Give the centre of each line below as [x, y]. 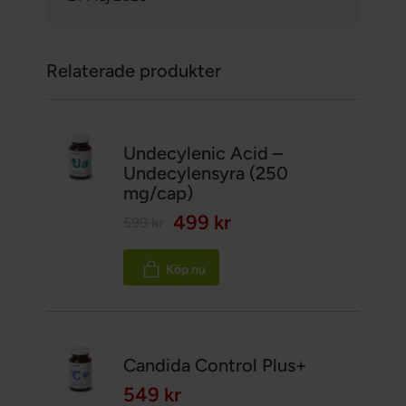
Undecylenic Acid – [203, 154]
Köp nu [186, 269]
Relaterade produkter [133, 71]
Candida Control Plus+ [216, 366]
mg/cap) [159, 193]
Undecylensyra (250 [206, 174]
